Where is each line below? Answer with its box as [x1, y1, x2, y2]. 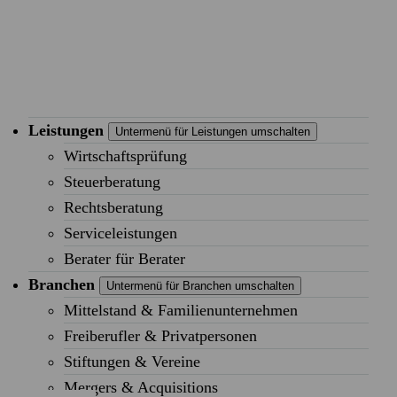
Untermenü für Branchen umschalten [106, 279, 294, 292]
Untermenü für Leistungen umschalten [115, 125, 310, 138]
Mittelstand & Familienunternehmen [64, 301, 298, 319]
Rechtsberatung [64, 198, 163, 216]
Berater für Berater [64, 250, 185, 268]
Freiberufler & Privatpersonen [64, 327, 257, 345]
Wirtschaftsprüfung [64, 147, 187, 165]
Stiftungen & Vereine [64, 353, 200, 370]
